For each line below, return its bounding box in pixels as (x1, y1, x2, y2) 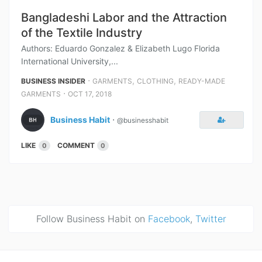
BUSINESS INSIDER (21, 77, 85, 85)
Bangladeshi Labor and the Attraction (21, 11, 227, 25)
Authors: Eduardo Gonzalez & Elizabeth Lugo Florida (21, 43, 220, 53)
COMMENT (57, 141, 95, 150)
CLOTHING (137, 77, 174, 85)
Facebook (147, 213, 190, 225)
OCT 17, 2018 (68, 89, 112, 98)
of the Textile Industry (21, 26, 142, 40)
